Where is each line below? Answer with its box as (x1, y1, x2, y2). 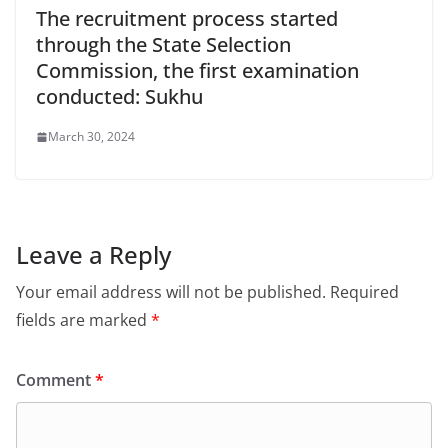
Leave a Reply (16, 238, 171, 272)
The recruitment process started (36, 5, 338, 33)
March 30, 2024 (48, 128, 135, 146)
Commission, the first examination (36, 57, 359, 85)
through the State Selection (36, 31, 291, 59)
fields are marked (16, 309, 151, 332)
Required (330, 281, 399, 304)
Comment (16, 369, 95, 392)
